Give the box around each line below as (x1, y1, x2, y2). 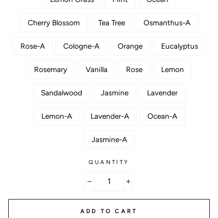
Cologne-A (63, 41, 99, 51)
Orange (117, 41, 143, 51)
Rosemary (34, 65, 67, 74)
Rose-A (20, 41, 45, 51)
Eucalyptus (161, 41, 198, 51)
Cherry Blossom (28, 18, 80, 27)
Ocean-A (147, 111, 177, 121)
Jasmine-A (91, 135, 127, 144)
